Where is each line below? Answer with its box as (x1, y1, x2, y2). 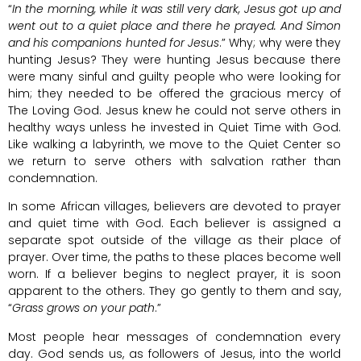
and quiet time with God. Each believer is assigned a (8, 215, 341, 232)
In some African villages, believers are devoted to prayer (8, 198, 341, 215)
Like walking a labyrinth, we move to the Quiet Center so (8, 135, 341, 152)
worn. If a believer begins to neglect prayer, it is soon (8, 266, 341, 283)
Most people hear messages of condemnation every (8, 328, 341, 345)
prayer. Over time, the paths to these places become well (8, 249, 341, 266)
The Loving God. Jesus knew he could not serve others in (8, 102, 341, 118)
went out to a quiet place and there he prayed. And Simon (8, 17, 341, 34)
